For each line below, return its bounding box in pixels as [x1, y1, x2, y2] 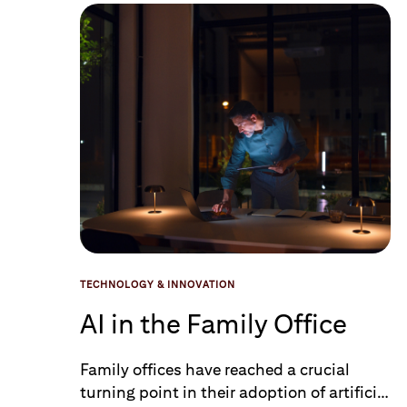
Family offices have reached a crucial [79, 360, 350, 379]
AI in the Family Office [79, 307, 347, 340]
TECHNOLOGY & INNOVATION [79, 278, 235, 290]
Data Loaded [75, 5, 159, 22]
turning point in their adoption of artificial [79, 382, 391, 402]
